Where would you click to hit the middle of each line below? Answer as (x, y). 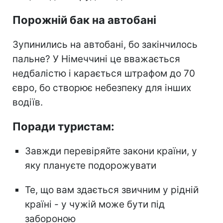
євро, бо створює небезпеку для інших (102, 88)
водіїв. (28, 102)
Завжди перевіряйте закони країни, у (111, 151)
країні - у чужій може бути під (95, 204)
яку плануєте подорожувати (91, 165)
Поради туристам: (63, 126)
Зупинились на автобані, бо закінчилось (105, 44)
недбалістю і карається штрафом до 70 (104, 73)
